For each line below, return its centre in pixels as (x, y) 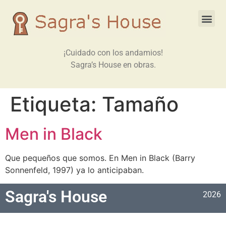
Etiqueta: (56, 104)
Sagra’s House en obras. (113, 65)
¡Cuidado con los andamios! (113, 53)
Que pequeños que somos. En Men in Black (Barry (100, 158)
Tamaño (140, 104)
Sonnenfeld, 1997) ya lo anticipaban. (74, 170)
